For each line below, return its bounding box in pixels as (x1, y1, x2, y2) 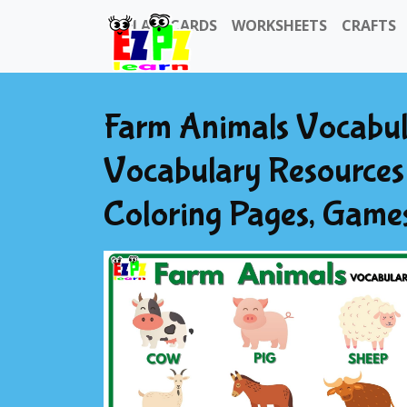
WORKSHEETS (232, 15, 327, 35)
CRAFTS (342, 15, 396, 35)
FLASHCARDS (125, 15, 217, 35)
